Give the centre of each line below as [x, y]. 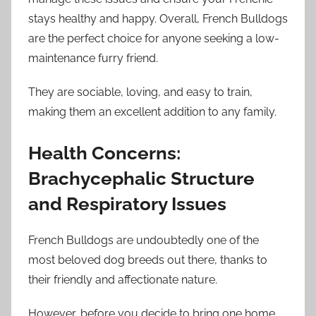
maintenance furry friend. [93, 59]
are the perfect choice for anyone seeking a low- [154, 39]
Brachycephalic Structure [141, 179]
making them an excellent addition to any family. [152, 112]
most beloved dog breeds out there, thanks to [148, 260]
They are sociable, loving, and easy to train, [140, 92]
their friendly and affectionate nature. [123, 279]
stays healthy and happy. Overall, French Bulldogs [158, 19]
